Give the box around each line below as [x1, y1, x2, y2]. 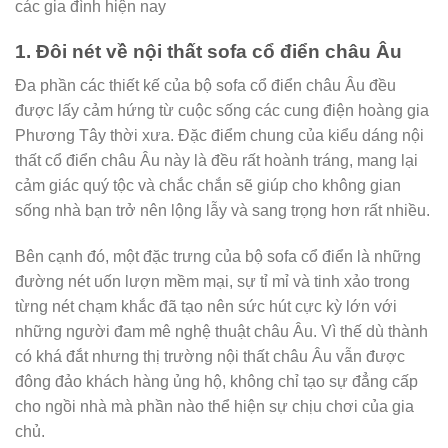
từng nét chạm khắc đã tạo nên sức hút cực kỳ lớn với [15, 298, 397, 316]
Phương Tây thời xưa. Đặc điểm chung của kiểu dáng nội [15, 127, 424, 145]
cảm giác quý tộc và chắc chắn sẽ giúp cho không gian [15, 177, 401, 195]
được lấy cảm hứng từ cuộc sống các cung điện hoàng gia [15, 102, 429, 120]
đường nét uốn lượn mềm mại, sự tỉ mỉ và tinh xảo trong [15, 273, 410, 291]
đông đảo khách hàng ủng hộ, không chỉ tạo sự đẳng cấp [15, 373, 418, 391]
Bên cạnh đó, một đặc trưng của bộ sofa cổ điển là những [15, 248, 421, 266]
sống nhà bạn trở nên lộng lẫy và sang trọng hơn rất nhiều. [15, 202, 430, 220]
